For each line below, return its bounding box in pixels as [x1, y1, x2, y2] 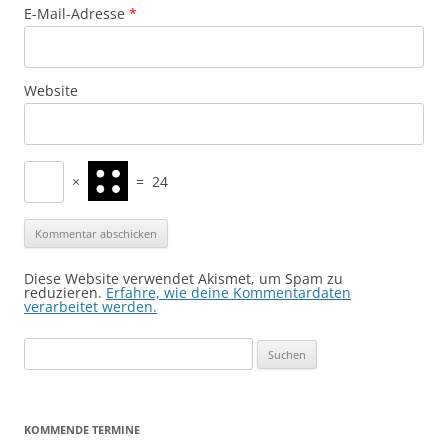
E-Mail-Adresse [24, 4, 129, 24]
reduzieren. [24, 283, 106, 303]
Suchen [23, 340, 67, 359]
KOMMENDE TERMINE [24, 422, 140, 438]
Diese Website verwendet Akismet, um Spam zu [24, 269, 343, 289]
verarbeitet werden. [24, 297, 157, 317]
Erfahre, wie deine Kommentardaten [106, 283, 351, 303]
